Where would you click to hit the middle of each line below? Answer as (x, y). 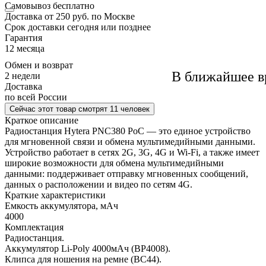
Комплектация (34, 227)
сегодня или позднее (109, 27)
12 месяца (25, 48)
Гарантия (23, 37)
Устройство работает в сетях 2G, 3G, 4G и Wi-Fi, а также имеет (132, 152)
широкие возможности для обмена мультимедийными (114, 163)
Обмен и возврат (39, 65)
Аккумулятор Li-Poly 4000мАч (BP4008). (88, 248)
